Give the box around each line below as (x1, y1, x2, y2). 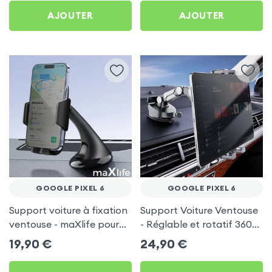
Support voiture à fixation (8, 203, 127, 216)
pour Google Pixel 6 (140, 231, 230, 244)
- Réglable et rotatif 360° (140, 217, 256, 230)
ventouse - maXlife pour (8, 217, 119, 230)
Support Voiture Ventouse (140, 203, 259, 216)
